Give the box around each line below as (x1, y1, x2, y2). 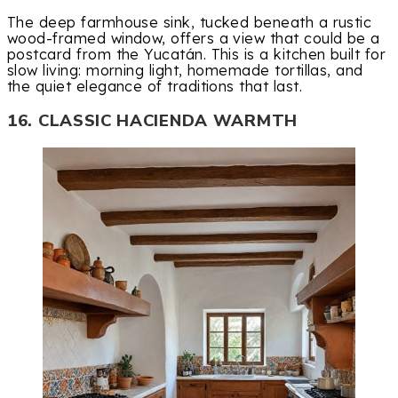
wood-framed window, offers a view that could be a (7, 29, 380, 48)
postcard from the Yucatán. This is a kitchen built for (7, 45, 386, 64)
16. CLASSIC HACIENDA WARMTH (7, 108, 298, 132)
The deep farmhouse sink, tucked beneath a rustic (7, 13, 372, 32)
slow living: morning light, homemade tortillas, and (7, 61, 363, 80)
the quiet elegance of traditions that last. (7, 77, 302, 96)
